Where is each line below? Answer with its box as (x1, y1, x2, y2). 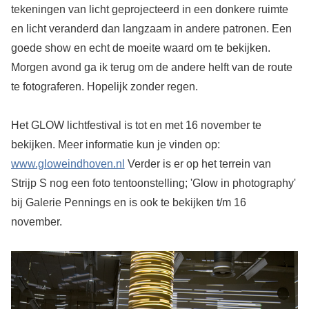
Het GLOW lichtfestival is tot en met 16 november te (10, 119, 261, 131)
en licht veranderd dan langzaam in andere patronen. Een (10, 22, 292, 34)
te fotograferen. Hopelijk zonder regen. (10, 80, 198, 92)
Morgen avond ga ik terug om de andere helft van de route (10, 61, 292, 73)
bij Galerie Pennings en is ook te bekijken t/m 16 (10, 196, 246, 208)
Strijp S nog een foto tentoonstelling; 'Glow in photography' (10, 177, 296, 189)
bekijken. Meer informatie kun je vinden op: (10, 138, 220, 150)
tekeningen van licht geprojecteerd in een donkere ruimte (10, 3, 288, 15)
